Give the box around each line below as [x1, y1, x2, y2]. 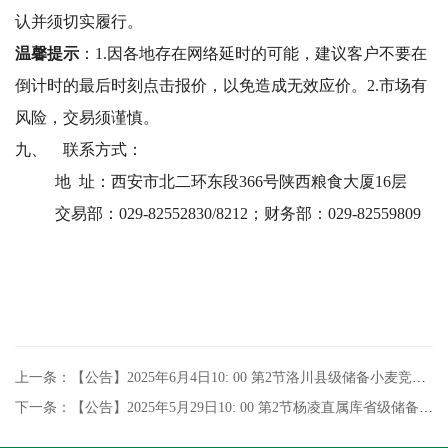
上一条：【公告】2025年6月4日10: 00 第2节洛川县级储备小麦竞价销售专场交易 [412, 370, 426, 385]
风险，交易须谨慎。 [15, 109, 159, 126]
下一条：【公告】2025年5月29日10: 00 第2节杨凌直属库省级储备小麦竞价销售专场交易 [419, 400, 433, 415]
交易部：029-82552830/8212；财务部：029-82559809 [55, 205, 421, 222]
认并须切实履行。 [15, 13, 143, 30]
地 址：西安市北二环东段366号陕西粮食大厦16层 [55, 173, 407, 190]
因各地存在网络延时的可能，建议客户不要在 [107, 45, 427, 62]
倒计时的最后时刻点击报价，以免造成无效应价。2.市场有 [15, 77, 427, 94]
